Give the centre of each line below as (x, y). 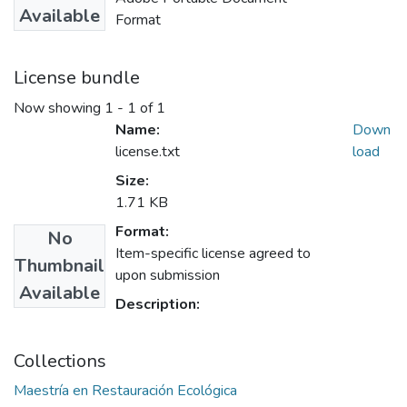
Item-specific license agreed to (213, 254)
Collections (60, 362)
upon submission (168, 276)
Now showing (59, 109)
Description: (158, 305)
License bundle (77, 78)
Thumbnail (60, 266)
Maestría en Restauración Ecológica (125, 391)
